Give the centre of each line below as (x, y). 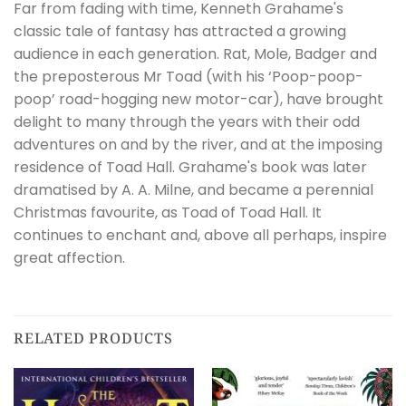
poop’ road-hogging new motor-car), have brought (198, 99)
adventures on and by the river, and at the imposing (198, 144)
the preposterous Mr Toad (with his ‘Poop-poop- (188, 76)
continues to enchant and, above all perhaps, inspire (200, 235)
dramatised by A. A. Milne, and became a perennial (193, 189)
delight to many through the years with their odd (187, 121)
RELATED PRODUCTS (93, 338)
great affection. (69, 257)
